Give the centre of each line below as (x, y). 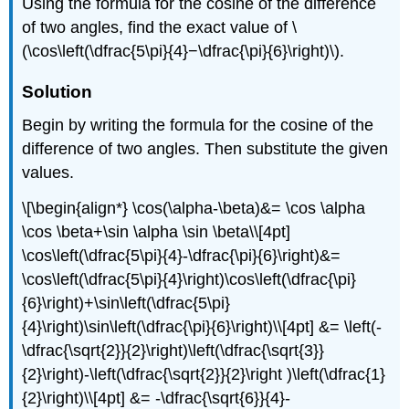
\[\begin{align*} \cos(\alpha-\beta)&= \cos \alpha (194, 209)
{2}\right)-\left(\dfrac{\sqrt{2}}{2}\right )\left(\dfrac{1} (204, 375)
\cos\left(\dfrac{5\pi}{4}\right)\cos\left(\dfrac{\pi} (189, 280)
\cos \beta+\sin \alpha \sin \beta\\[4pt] (157, 232)
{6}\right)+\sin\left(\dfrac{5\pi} (126, 304)
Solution (58, 91)
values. (48, 173)
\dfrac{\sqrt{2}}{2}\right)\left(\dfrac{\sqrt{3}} (173, 351)
